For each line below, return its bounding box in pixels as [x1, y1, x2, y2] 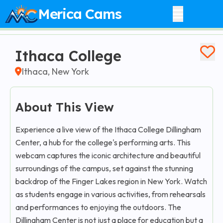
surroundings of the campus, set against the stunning [15, 163, 193, 173]
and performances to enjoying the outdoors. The [15, 202, 181, 212]
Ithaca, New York [22, 66, 89, 77]
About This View [15, 100, 114, 114]
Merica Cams [37, 5, 121, 22]
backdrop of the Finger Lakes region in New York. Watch [15, 176, 207, 186]
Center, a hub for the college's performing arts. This [15, 137, 191, 147]
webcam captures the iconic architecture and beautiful [15, 150, 201, 160]
